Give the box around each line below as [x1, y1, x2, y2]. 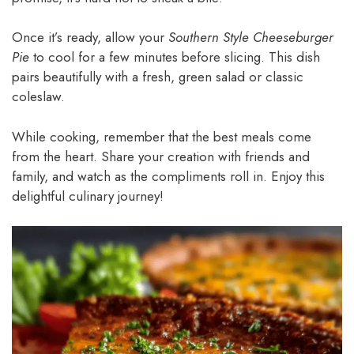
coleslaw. [12, 87, 65, 107]
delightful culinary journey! [12, 186, 164, 205]
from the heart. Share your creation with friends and [12, 146, 310, 166]
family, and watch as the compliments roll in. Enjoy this [12, 166, 325, 186]
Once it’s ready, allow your [12, 28, 168, 47]
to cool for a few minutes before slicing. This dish [29, 47, 320, 67]
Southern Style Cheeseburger [168, 28, 333, 47]
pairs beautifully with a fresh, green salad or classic [12, 67, 303, 87]
